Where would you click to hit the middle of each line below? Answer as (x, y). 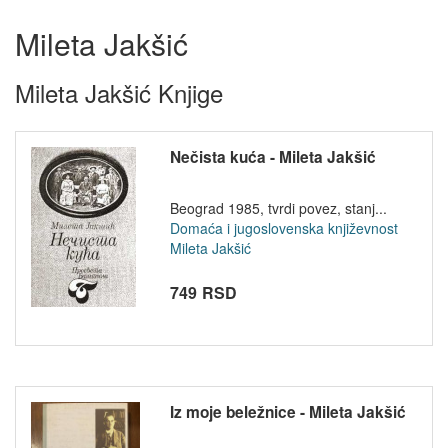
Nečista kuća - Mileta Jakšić (272, 157)
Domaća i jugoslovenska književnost (283, 228)
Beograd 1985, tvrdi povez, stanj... (278, 208)
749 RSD (203, 292)
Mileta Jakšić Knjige (119, 92)
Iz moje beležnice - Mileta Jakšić (287, 412)
